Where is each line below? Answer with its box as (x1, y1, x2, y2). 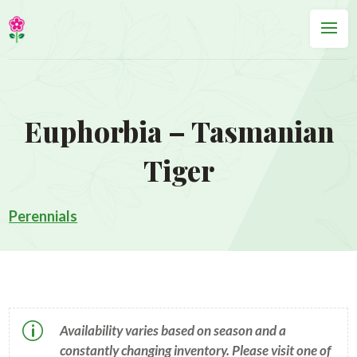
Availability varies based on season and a (59, 322, 286, 339)
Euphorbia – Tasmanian (23, 112, 334, 150)
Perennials (9, 207, 78, 225)
